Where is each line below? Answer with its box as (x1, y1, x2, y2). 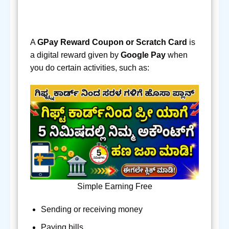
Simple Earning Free (77, 181, 152, 191)
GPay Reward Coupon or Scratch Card (37, 37, 187, 47)
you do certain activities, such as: (30, 63, 149, 72)
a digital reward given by (30, 50, 121, 59)
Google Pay (121, 50, 166, 59)
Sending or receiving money (40, 205, 143, 214)
